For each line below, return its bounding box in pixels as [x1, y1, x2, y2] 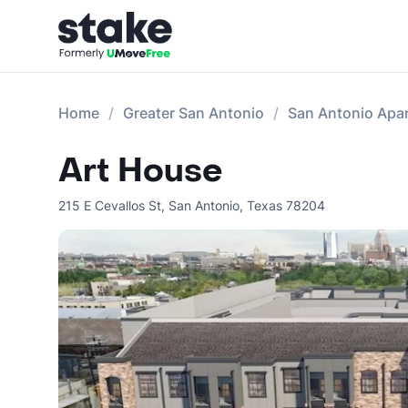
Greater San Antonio [123, 104, 264, 122]
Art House [58, 149, 223, 192]
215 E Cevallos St [58, 198, 161, 213]
